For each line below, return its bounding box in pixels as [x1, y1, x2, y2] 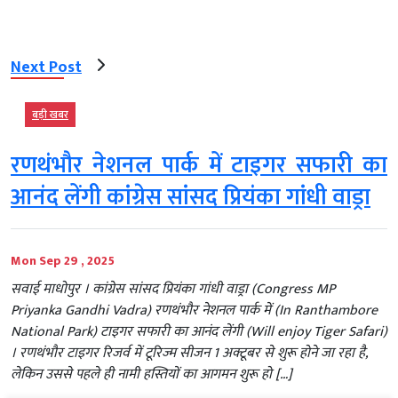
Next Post [11, 53, 82, 81]
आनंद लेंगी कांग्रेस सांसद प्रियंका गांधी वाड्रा [11, 179, 370, 218]
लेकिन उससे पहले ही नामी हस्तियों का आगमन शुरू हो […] [11, 362, 292, 387]
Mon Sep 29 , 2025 [11, 251, 115, 272]
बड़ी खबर [32, 106, 68, 124]
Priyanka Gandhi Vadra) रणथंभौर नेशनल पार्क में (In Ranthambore [11, 298, 378, 323]
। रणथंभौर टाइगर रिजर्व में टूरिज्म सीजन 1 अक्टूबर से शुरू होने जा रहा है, [11, 341, 367, 366]
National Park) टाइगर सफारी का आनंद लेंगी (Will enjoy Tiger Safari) [11, 320, 387, 345]
